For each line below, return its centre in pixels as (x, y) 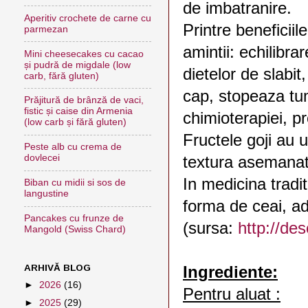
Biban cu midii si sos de (75, 183)
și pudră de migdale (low (77, 65)
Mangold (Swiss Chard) (75, 230)
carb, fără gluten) (62, 76)
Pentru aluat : (232, 294)
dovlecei (42, 158)
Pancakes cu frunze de (74, 219)
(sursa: (210, 228)
